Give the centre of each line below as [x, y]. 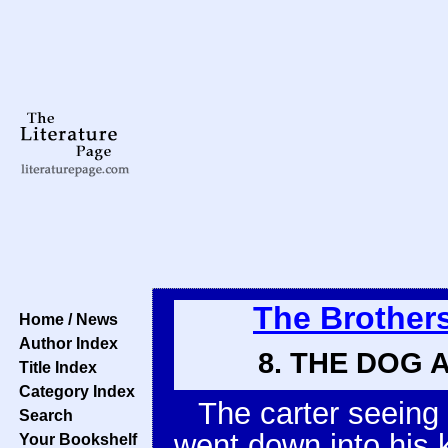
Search [42, 415]
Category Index [73, 391]
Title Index [54, 367]
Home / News [64, 319]
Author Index [64, 343]
